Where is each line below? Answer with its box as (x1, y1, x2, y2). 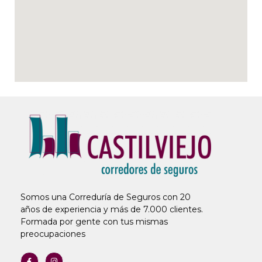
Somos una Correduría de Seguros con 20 (20, 192, 191, 203)
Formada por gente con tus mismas (20, 216, 168, 227)
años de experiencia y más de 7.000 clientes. (20, 204, 203, 215)
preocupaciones (20, 229, 85, 240)
